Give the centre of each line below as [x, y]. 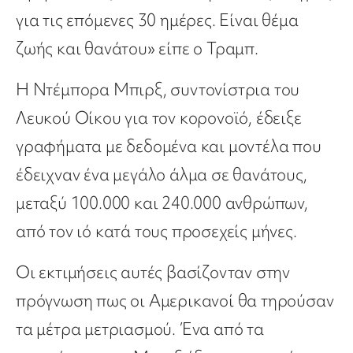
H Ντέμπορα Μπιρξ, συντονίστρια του [158, 90]
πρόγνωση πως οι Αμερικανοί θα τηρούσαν [175, 301]
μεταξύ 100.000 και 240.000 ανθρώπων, [162, 203]
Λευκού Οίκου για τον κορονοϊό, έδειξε [159, 118]
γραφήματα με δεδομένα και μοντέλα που [169, 147]
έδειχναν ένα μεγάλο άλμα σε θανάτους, [162, 175]
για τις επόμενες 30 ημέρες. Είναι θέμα [157, 20]
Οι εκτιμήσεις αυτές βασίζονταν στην [153, 273]
